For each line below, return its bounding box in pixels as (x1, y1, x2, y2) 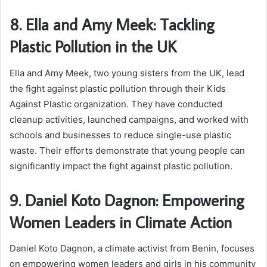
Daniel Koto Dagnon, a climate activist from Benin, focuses (10, 243, 254, 254)
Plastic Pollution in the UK (10, 36, 176, 57)
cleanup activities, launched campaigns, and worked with (10, 113, 249, 125)
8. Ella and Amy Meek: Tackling (10, 14, 215, 35)
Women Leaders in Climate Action (10, 211, 232, 232)
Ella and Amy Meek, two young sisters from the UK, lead (10, 67, 244, 79)
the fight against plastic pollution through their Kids (10, 82, 226, 94)
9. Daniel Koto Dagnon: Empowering (10, 189, 244, 210)
